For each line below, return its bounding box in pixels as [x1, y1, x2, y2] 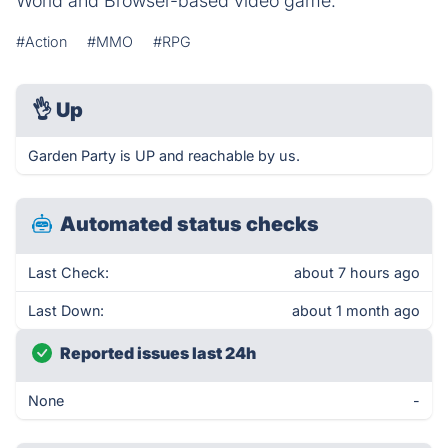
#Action [16, 33, 67, 50]
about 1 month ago [292, 302, 420, 319]
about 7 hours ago [294, 264, 420, 281]
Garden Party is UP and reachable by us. [28, 147, 300, 164]
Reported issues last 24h [60, 343, 256, 363]
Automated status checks [60, 212, 319, 236]
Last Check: [28, 264, 109, 281]
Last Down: [28, 302, 104, 319]
